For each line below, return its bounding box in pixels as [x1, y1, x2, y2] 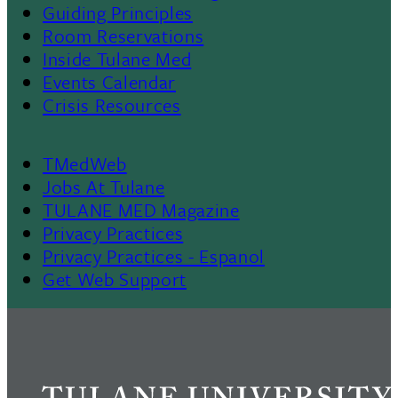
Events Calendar [43, 68, 176, 95]
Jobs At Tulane [43, 172, 165, 200]
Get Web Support [43, 265, 187, 292]
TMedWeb [43, 149, 127, 177]
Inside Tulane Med [43, 44, 192, 72]
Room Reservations [43, 21, 204, 49]
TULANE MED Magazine [43, 195, 240, 223]
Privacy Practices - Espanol [43, 242, 265, 269]
